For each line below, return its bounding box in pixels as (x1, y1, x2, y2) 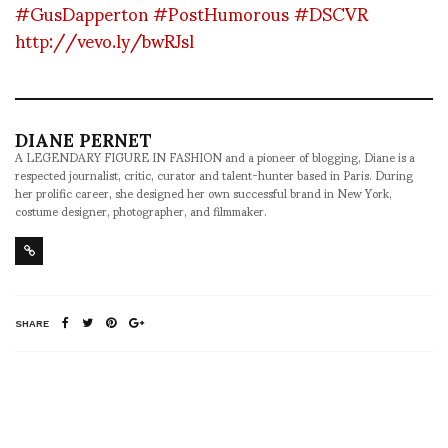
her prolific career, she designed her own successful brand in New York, (15, 174, 392, 210)
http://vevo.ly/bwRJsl (15, 12, 194, 66)
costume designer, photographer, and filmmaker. (15, 192, 267, 228)
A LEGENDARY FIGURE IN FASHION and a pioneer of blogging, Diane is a (15, 138, 415, 174)
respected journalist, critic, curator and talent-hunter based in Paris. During (15, 156, 413, 192)
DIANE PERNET (15, 111, 152, 165)
